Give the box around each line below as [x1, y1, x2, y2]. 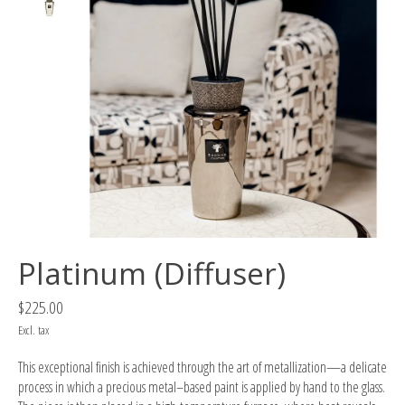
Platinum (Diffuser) [18, 252, 286, 294]
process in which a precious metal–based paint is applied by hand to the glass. [18, 376, 385, 397]
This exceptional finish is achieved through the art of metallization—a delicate [18, 356, 387, 377]
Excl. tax [18, 321, 49, 338]
